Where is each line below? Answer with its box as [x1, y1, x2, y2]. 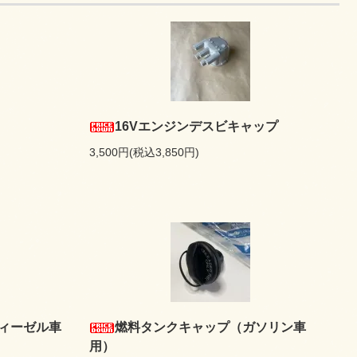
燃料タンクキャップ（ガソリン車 [115, 320, 306, 334]
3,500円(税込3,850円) [89, 146, 199, 159]
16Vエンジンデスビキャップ [115, 120, 278, 133]
